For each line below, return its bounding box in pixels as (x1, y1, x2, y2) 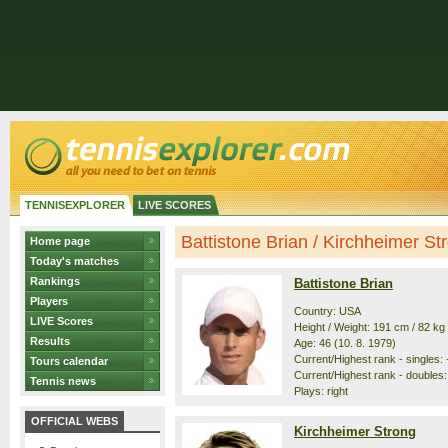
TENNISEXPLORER (25, 199, 125, 211)
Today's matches (30, 255, 119, 267)
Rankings (30, 275, 80, 287)
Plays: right (294, 385, 348, 397)
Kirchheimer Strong (294, 424, 416, 439)
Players (30, 295, 68, 307)
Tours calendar (30, 355, 108, 367)
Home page (30, 235, 90, 247)
